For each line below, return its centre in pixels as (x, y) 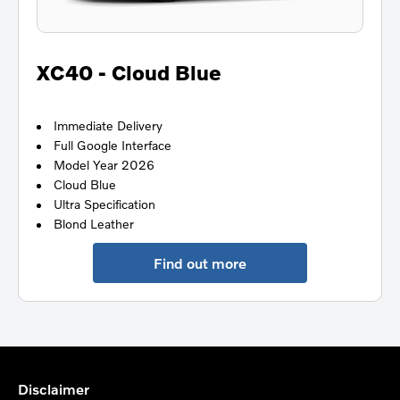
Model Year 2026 (104, 164)
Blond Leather (94, 223)
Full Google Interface (112, 145)
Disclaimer (54, 389)
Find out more (200, 263)
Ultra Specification (104, 204)
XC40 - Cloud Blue (129, 72)
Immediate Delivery (108, 125)
